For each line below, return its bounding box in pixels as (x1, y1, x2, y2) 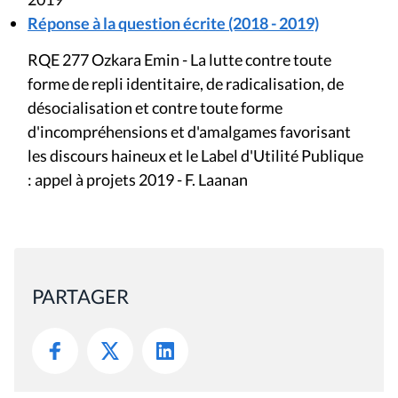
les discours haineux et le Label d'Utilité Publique (28, 146, 363, 165)
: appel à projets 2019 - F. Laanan (28, 170, 248, 189)
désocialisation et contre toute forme (28, 98, 283, 117)
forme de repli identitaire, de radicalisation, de (28, 74, 344, 93)
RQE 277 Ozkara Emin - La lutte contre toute (28, 50, 331, 69)
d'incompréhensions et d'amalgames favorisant (28, 122, 351, 141)
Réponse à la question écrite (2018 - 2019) (28, 13, 319, 33)
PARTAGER (32, 284, 129, 308)
